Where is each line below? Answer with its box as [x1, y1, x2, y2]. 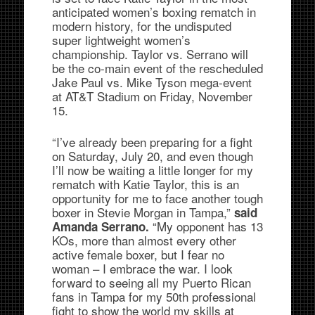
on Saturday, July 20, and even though [51, 147, 253, 165]
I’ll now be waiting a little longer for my [51, 161, 253, 179]
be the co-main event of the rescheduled [51, 58, 263, 77]
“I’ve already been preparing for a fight [51, 133, 252, 150]
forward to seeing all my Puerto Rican [51, 274, 251, 291]
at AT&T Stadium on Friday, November [51, 86, 252, 105]
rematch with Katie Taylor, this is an [51, 175, 239, 193]
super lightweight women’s [51, 30, 191, 49]
